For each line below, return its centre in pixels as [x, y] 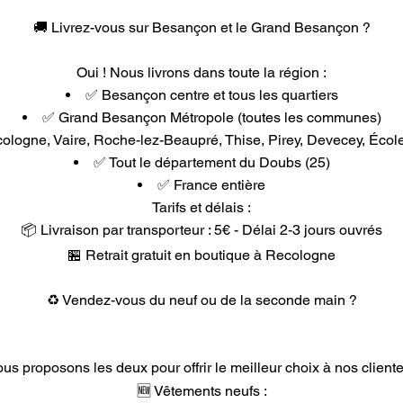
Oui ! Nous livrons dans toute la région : [201, 72]
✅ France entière [211, 185]
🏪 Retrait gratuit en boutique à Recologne [201, 255]
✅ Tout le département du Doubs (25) [211, 162]
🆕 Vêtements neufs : [201, 391]
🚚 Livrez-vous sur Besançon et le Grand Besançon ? [201, 27]
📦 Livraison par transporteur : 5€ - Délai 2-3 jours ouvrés [201, 230]
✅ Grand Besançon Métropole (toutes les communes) [211, 117]
